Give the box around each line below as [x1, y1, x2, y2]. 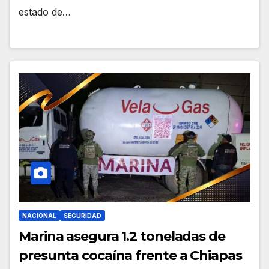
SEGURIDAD [64, 211, 101, 219]
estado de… [19, 5, 71, 18]
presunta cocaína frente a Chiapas [19, 247, 242, 264]
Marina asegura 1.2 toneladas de [19, 228, 225, 244]
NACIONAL [22, 211, 56, 219]
